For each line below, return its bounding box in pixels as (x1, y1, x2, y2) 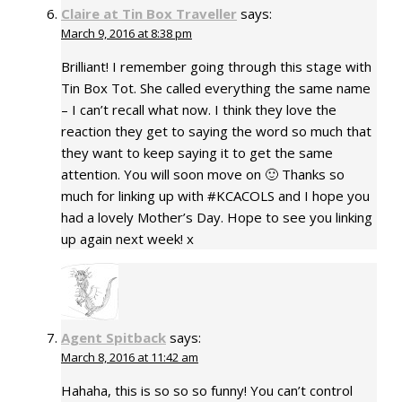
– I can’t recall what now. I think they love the (61, 100, 336, 118)
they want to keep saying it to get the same (61, 143, 333, 162)
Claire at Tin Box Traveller (61, 4, 237, 22)
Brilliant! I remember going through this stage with (61, 57, 371, 75)
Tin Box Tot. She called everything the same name (61, 78, 371, 97)
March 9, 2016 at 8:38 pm (61, 24, 192, 41)
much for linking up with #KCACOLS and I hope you (61, 186, 370, 205)
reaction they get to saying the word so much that (61, 121, 371, 140)
